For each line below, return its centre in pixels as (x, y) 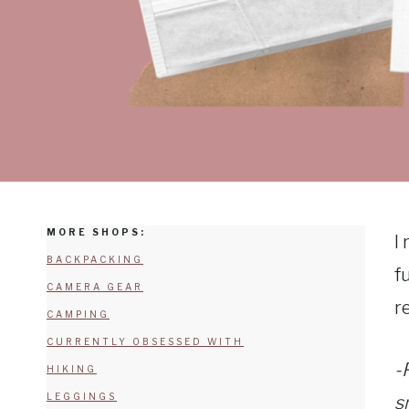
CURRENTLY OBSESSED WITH (145, 341)
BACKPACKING (95, 259)
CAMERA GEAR (95, 286)
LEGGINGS (82, 396)
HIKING (72, 368)
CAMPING (78, 314)
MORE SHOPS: (96, 231)
